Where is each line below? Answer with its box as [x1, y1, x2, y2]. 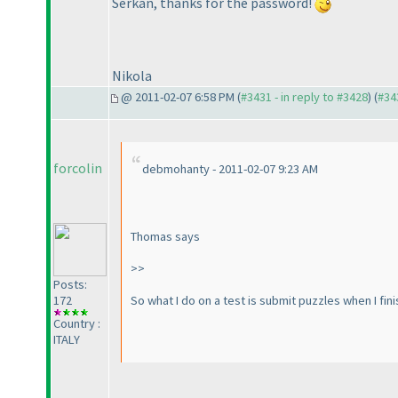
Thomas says [131, 228, 200, 245]
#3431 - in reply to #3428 [241, 89, 368, 106]
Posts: [53, 276, 87, 293]
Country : [53, 315, 100, 332]
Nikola [112, 66, 152, 84]
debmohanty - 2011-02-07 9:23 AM [142, 161, 318, 178]
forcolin [53, 159, 102, 178]
